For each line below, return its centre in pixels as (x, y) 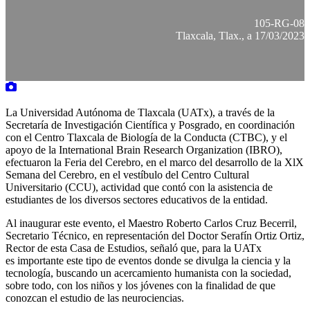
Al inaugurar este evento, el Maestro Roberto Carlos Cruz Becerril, (151, 223)
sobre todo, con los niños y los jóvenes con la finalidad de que (140, 285)
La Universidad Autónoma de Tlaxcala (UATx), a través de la (140, 112)
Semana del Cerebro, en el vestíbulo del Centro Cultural (127, 174)
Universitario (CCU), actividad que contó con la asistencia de (139, 187)
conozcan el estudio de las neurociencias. (95, 298)
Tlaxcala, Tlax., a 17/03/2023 (240, 36)
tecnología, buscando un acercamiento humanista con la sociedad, (148, 273)
